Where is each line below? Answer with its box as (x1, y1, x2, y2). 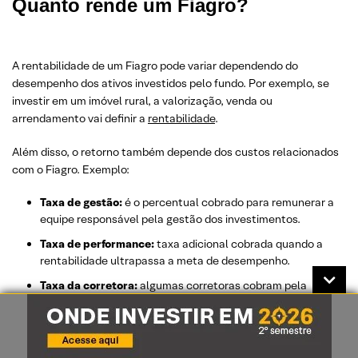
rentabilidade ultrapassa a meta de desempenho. (40, 253, 290, 268)
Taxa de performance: (40, 237, 157, 252)
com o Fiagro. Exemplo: (12, 162, 129, 177)
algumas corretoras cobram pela (140, 278, 307, 293)
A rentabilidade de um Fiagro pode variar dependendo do (12, 58, 298, 74)
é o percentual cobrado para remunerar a (122, 195, 334, 210)
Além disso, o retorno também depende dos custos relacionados (12, 145, 339, 160)
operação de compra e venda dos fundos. (40, 295, 249, 310)
